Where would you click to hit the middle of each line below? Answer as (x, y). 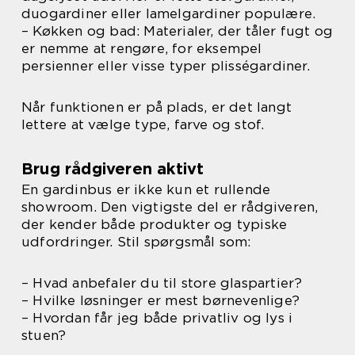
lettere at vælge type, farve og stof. (143, 125)
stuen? (44, 336)
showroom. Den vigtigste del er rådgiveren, (170, 207)
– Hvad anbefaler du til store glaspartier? (162, 283)
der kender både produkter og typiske (155, 225)
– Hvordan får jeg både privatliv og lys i (157, 318)
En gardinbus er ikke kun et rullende (146, 190)
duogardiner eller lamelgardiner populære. (169, 14)
